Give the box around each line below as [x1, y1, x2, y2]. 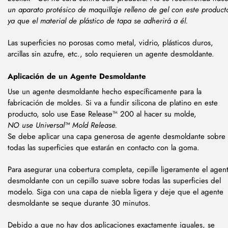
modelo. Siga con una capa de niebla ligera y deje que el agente [8, 186, 223, 197]
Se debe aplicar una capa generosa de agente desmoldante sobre [8, 130, 225, 142]
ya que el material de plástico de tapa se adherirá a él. [8, 15, 188, 26]
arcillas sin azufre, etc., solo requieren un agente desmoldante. [8, 48, 214, 60]
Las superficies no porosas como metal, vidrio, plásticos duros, [8, 37, 213, 48]
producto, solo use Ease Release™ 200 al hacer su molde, [8, 108, 196, 120]
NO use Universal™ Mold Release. [8, 119, 117, 131]
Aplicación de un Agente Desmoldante [8, 71, 146, 82]
